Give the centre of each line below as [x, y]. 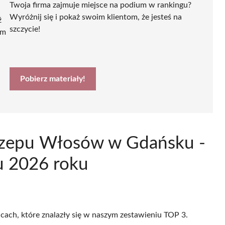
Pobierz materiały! [53, 79]
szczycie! [25, 29]
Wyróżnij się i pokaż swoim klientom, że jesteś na [96, 17]
